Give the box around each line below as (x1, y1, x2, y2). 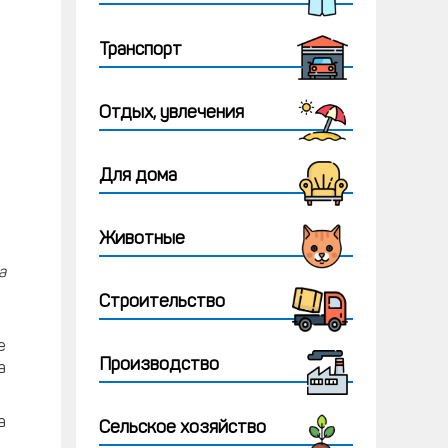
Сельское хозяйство (99, 419, 266, 438)
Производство (99, 356, 219, 375)
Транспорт (99, 41, 182, 60)
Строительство (99, 293, 225, 312)
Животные (99, 230, 185, 249)
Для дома (99, 167, 177, 186)
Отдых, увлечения (99, 104, 244, 123)
